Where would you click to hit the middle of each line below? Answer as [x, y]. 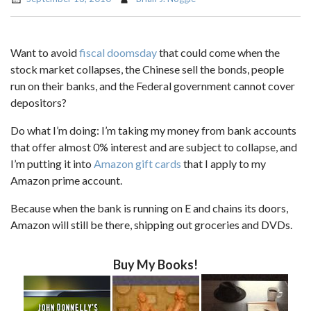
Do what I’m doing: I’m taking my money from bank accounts [153, 130]
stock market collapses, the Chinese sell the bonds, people [147, 69]
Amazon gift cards [137, 163]
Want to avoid [45, 52]
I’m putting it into [52, 163]
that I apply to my [224, 163]
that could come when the [218, 52]
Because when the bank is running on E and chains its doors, [149, 208]
